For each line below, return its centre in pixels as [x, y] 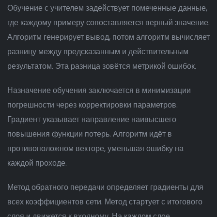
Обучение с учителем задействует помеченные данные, [107, 8]
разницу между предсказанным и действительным [98, 52]
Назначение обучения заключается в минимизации [99, 90]
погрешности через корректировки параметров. [93, 105]
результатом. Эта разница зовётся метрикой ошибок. [102, 66]
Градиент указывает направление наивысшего [92, 119]
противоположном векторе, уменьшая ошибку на [95, 148]
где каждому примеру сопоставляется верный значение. [108, 23]
